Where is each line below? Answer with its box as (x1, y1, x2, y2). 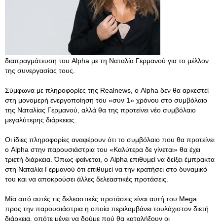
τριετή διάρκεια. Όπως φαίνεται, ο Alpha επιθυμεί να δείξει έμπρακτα (5, 155, 215, 163)
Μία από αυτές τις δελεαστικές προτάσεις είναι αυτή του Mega (5, 195, 197, 203)
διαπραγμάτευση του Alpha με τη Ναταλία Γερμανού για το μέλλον (5, 57, 209, 65)
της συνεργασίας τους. (5, 67, 77, 74)
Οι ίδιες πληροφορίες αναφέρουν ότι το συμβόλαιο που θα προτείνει (5, 136, 215, 144)
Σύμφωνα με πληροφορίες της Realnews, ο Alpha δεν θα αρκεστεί (5, 86, 209, 94)
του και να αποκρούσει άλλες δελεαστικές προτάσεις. (5, 175, 168, 183)
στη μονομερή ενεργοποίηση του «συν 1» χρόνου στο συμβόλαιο (5, 96, 207, 104)
